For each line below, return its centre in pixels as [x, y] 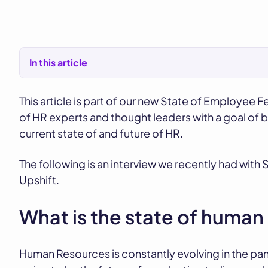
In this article [58, 63]
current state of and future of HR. [101, 133]
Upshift [38, 180]
